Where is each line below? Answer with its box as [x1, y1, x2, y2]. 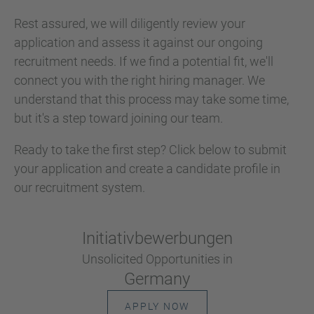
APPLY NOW [124, 301, 190, 312]
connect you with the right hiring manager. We [14, 73, 265, 88]
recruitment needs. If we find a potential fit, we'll [14, 54, 273, 69]
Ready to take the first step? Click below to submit [14, 142, 287, 157]
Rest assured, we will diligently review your [14, 16, 245, 31]
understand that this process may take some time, [14, 92, 289, 107]
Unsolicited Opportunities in [81, 252, 233, 266]
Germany [124, 269, 190, 289]
